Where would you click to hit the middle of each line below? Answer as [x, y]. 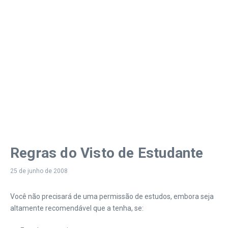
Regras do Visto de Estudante [107, 153]
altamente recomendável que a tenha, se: [77, 208]
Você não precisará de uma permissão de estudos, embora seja [112, 196]
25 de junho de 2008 [39, 171]
